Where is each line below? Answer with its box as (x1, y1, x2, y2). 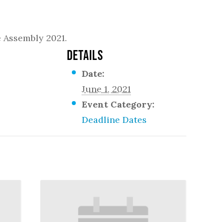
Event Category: (82, 99, 155, 110)
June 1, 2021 (82, 83, 131, 95)
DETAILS (67, 47, 104, 63)
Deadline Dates (82, 114, 147, 125)
